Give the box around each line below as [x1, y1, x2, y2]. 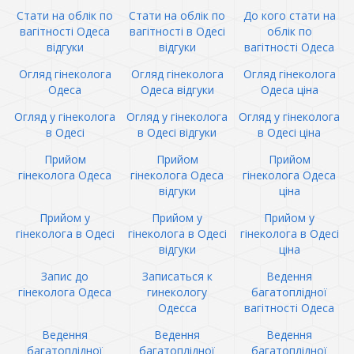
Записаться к [141, 269, 213, 284]
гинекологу [147, 284, 207, 299]
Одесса [157, 300, 197, 315]
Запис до [41, 269, 88, 284]
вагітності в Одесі [129, 24, 225, 39]
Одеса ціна [260, 82, 318, 97]
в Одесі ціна [258, 125, 321, 140]
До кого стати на [243, 8, 336, 23]
